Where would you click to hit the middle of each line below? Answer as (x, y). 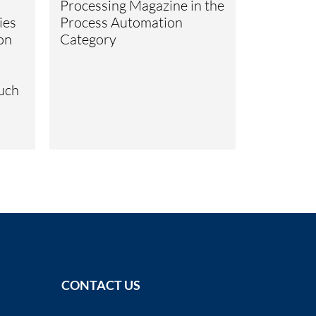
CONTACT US (101, 285)
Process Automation (122, 22)
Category (89, 39)
